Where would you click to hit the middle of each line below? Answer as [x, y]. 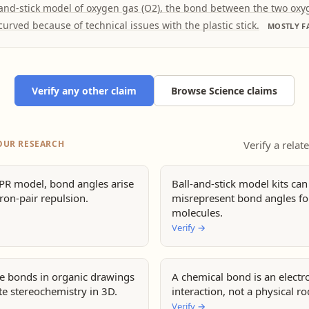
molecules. [197, 212]
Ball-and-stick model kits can [240, 183]
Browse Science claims [224, 91]
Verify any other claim [84, 91]
